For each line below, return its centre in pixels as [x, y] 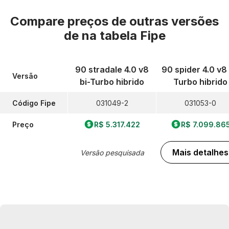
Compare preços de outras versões [114, 21]
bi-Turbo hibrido [112, 82]
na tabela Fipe [123, 36]
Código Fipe [34, 103]
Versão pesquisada [112, 152]
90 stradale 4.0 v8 [112, 70]
